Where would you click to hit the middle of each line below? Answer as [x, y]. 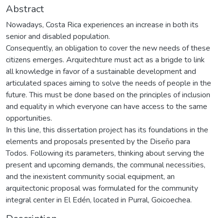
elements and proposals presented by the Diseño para [98, 141]
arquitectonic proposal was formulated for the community [102, 188]
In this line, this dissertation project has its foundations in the [107, 130]
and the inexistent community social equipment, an [90, 176]
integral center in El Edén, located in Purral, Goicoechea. [99, 200]
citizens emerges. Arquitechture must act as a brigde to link [105, 60]
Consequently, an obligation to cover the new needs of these [108, 48]
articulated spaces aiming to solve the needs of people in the [109, 83]
